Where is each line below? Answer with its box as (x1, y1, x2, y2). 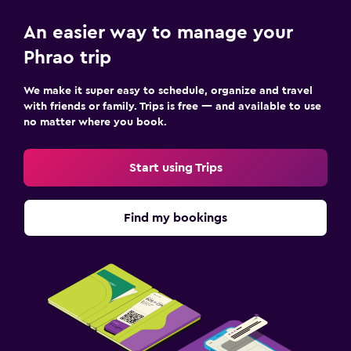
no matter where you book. (24, 116, 167, 128)
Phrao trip (24, 48, 111, 67)
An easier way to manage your (24, 23, 293, 42)
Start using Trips (128, 161, 223, 174)
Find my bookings (124, 211, 227, 224)
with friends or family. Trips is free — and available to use (24, 100, 321, 112)
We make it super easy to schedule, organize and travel (24, 85, 313, 96)
